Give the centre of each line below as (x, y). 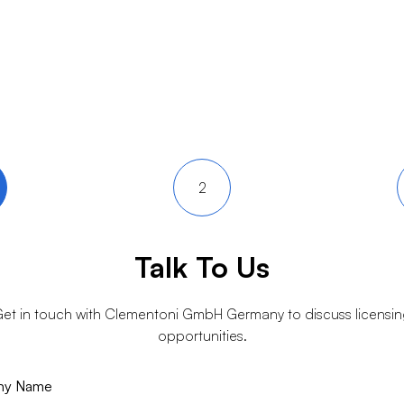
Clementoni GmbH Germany (194, 314)
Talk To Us (202, 267)
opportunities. (202, 335)
